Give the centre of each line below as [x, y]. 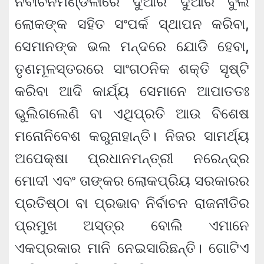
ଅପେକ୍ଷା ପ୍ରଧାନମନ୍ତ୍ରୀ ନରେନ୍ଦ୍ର [132, 159]
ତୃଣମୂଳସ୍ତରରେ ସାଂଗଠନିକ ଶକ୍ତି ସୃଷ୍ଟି [132, 69]
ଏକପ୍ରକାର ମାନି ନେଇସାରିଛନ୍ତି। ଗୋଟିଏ [132, 248]
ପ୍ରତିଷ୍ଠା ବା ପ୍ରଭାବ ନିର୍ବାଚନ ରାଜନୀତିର [132, 203]
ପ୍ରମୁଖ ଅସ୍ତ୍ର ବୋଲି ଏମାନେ [132, 226]
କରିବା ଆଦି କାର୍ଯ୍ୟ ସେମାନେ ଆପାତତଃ [132, 91]
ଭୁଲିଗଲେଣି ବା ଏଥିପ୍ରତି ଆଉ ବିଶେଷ [132, 114]
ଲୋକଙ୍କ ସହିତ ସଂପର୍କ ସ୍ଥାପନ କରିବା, [132, 24]
